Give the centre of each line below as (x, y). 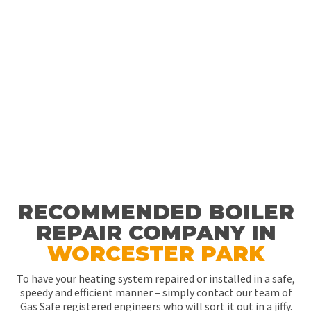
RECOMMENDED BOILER (156, 212)
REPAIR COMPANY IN (156, 233)
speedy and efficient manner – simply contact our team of (156, 292)
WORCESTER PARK (156, 254)
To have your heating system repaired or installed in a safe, (156, 278)
